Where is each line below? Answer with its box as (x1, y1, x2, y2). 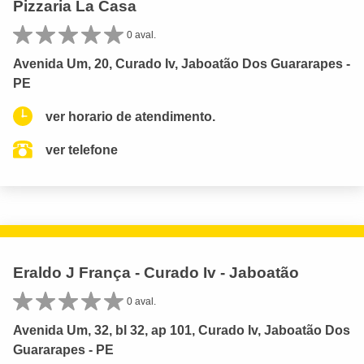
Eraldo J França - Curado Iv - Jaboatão (13, 263, 299, 281)
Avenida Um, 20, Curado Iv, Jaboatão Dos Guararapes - (13, 56, 350, 71)
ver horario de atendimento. (45, 109, 215, 123)
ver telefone (45, 142, 118, 157)
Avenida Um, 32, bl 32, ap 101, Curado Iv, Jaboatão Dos (13, 323, 350, 337)
